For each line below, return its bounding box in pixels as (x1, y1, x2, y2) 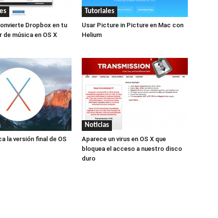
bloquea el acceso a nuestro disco (82, 145, 182, 152)
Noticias (85, 121, 109, 129)
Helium (82, 31, 102, 38)
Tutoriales (85, 7, 114, 15)
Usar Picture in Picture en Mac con (82, 21, 183, 29)
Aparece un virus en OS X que (82, 135, 166, 143)
